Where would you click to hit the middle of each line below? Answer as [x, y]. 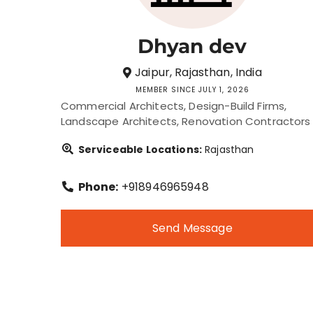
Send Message [192, 228]
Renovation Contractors [246, 121]
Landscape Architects [119, 121]
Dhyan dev [192, 46]
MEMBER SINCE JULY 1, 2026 [192, 90]
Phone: [98, 187]
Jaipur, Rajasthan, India [198, 72]
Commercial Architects [123, 106]
